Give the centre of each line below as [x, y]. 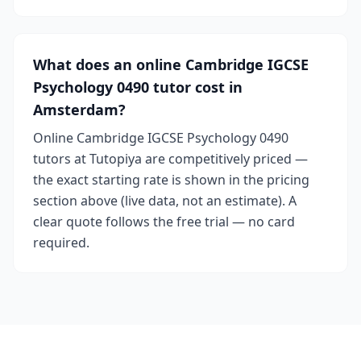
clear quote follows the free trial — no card [164, 222]
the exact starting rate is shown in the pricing [171, 180]
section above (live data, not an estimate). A [165, 201]
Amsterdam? [79, 110]
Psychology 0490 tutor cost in [138, 87]
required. [61, 243]
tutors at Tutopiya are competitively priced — [170, 159]
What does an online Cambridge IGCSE [171, 64]
